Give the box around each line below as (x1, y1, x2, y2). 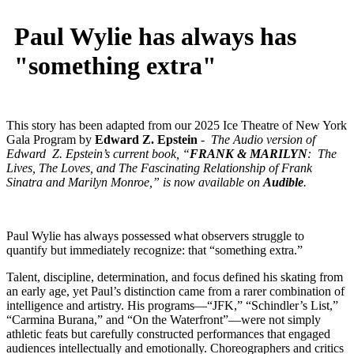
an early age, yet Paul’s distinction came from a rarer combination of (6, 284, 345, 298)
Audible (263, 175, 303, 189)
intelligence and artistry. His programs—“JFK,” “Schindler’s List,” (6, 298, 338, 312)
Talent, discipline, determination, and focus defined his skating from (6, 269, 343, 284)
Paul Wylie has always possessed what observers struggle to (6, 228, 304, 243)
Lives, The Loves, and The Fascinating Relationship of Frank (6, 160, 312, 175)
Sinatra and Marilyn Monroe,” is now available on (6, 175, 263, 189)
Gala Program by (6, 132, 95, 146)
